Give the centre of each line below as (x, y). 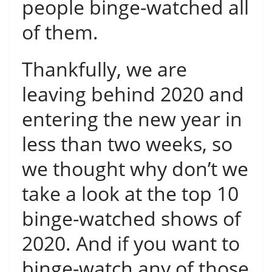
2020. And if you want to (131, 243)
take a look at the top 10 (130, 194)
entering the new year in (132, 119)
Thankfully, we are (104, 69)
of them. (63, 32)
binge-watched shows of (131, 219)
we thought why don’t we (135, 169)
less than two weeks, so (127, 144)
